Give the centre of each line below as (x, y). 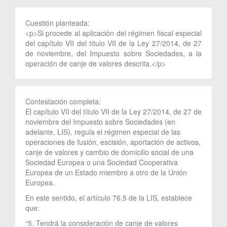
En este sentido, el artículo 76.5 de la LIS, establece (109, 197)
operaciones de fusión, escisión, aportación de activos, (113, 142)
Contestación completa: (64, 101)
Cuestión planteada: (59, 23)
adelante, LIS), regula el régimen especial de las (103, 131)
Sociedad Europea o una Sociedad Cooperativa (102, 162)
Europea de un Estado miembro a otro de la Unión (106, 172)
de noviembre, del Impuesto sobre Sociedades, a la (113, 53)
